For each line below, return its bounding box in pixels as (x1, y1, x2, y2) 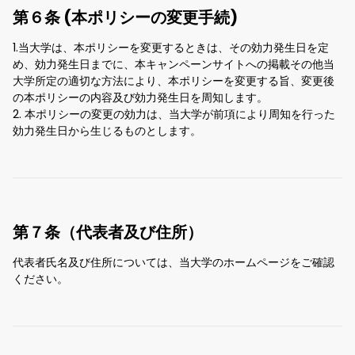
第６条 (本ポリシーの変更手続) (13, 6, 238, 29)
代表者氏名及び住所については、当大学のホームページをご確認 (13, 254, 334, 271)
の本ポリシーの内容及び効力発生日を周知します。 (13, 90, 268, 106)
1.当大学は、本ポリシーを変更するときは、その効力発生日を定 (13, 40, 329, 56)
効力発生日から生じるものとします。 (13, 123, 201, 139)
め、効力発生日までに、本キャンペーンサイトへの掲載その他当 (13, 56, 334, 73)
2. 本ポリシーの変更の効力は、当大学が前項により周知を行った (13, 106, 335, 123)
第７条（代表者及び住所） (13, 221, 203, 244)
